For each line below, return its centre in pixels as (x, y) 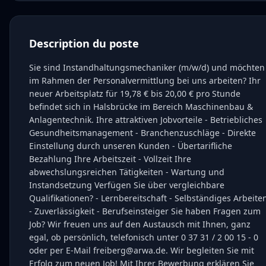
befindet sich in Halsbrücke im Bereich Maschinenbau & (141, 107)
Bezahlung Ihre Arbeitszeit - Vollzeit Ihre (110, 159)
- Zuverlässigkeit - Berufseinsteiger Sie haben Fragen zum (145, 211)
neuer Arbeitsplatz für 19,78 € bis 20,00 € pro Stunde (135, 94)
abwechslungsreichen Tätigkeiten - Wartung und (127, 172)
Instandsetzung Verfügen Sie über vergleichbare (127, 185)
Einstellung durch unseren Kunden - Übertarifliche (131, 146)
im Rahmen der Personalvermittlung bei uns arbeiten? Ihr (145, 80)
